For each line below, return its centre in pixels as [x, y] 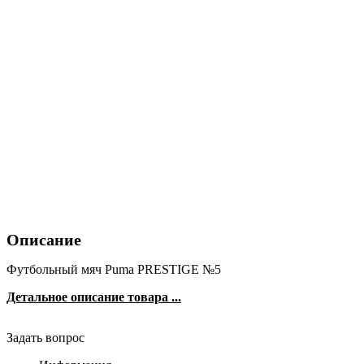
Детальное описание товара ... [94, 297]
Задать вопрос [45, 337]
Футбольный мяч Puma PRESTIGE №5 [114, 269]
